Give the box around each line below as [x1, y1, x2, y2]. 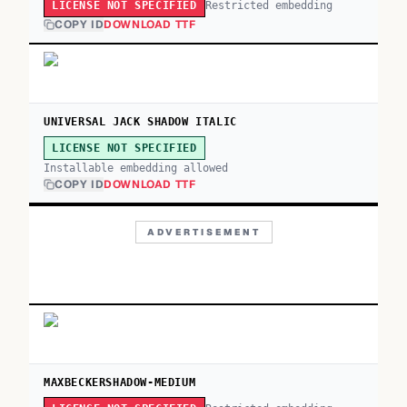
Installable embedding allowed [44, 162, 228, 174]
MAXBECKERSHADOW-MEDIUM [44, 376, 196, 389]
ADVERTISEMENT [146, 226, 261, 238]
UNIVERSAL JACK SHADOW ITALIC [44, 115, 237, 128]
